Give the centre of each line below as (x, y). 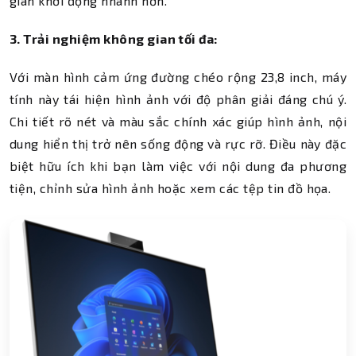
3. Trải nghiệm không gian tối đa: (114, 39)
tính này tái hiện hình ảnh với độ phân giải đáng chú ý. (178, 99)
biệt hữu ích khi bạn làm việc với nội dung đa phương (178, 166)
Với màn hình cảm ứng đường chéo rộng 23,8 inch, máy (178, 77)
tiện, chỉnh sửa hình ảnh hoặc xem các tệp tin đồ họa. (170, 188)
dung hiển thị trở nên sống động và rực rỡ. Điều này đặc (178, 143)
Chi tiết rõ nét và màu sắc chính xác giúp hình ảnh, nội (178, 121)
